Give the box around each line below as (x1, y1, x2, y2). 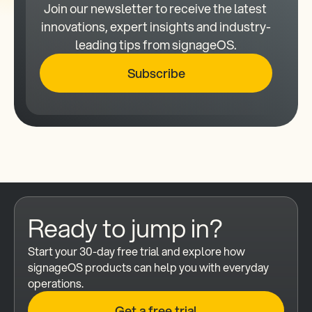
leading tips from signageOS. (75, 35, 237, 54)
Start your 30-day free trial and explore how (28, 243, 245, 259)
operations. (28, 275, 84, 291)
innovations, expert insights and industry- (41, 17, 271, 36)
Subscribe (127, 63, 185, 82)
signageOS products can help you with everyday (28, 259, 269, 275)
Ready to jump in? (28, 210, 222, 246)
